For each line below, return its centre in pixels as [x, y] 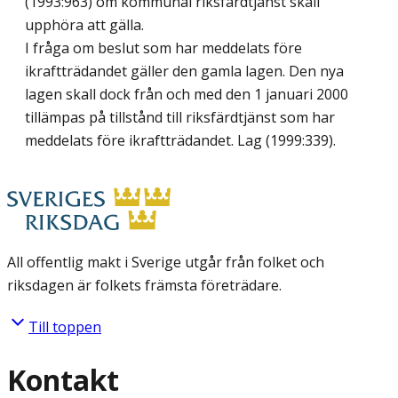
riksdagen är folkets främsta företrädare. [144, 285]
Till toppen [65, 326]
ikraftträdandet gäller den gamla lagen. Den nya [184, 71]
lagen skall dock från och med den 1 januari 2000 [187, 94]
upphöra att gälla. [84, 24]
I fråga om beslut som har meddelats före [163, 48]
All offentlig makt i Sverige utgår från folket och [166, 262]
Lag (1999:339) [285, 140]
